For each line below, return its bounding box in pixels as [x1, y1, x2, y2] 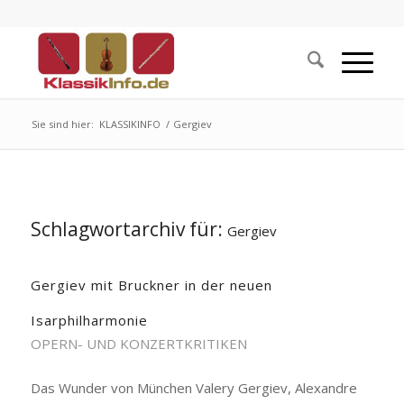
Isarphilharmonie [30, 311, 148, 329]
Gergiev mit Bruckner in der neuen [30, 276, 272, 294]
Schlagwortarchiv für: [30, 216, 227, 242]
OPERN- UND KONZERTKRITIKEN [30, 335, 247, 353]
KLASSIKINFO [98, 117, 161, 131]
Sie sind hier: [31, 117, 94, 131]
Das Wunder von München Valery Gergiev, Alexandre [30, 379, 357, 397]
